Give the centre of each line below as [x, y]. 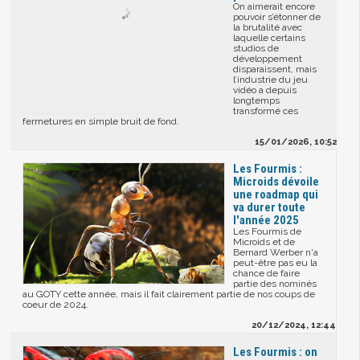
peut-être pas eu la [276, 263]
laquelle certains [270, 38]
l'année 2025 [266, 221]
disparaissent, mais [275, 70]
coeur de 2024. [56, 305]
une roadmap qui [276, 195]
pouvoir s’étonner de [277, 17]
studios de [256, 49]
